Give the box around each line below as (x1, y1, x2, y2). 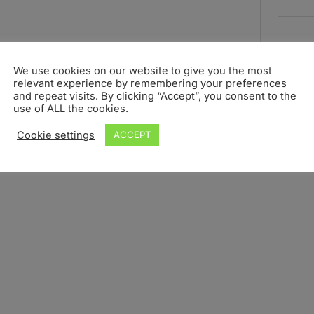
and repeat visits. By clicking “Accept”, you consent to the (13, 90, 296, 102)
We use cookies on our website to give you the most (13, 64, 272, 77)
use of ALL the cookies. (13, 102, 128, 115)
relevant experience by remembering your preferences (13, 77, 287, 90)
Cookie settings (17, 128, 95, 142)
